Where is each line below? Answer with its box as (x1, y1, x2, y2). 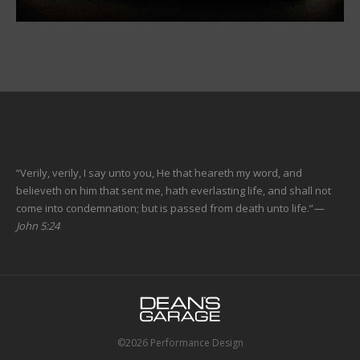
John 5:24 (16, 218, 59, 233)
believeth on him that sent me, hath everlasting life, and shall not (16, 182, 331, 198)
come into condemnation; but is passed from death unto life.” (16, 200, 313, 215)
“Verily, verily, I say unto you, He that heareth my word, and (16, 165, 302, 180)
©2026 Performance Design (117, 335, 243, 350)
